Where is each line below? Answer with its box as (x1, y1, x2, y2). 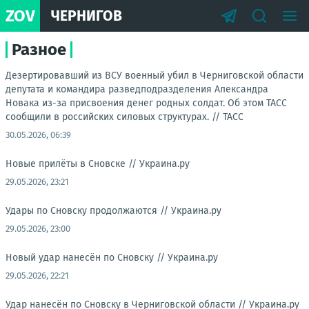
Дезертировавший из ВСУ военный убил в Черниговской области (6, 70, 303, 81)
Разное (12, 40, 66, 59)
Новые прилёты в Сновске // (6, 158, 139, 170)
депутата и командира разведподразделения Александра (6, 83, 268, 95)
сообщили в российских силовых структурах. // (6, 111, 223, 123)
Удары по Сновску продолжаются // (6, 205, 171, 217)
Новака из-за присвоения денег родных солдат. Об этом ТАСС (6, 97, 287, 109)
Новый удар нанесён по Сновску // (6, 252, 168, 263)
